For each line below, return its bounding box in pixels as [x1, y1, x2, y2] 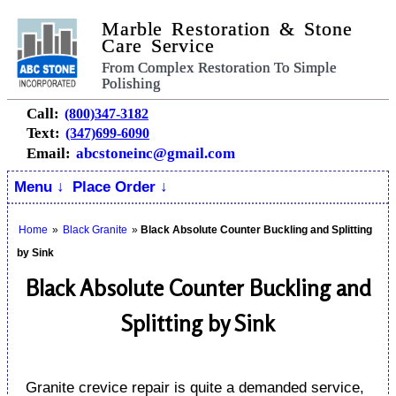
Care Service [102, 34, 215, 57]
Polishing [102, 74, 161, 92]
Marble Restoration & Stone [102, 18, 353, 40]
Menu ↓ [14, 179, 65, 195]
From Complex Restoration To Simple [102, 58, 337, 76]
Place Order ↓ [72, 179, 168, 195]
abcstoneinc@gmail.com [76, 145, 235, 162]
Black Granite [63, 224, 127, 236]
